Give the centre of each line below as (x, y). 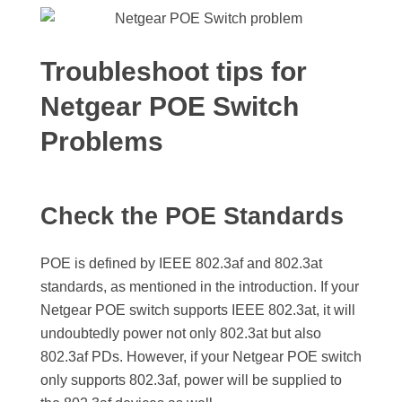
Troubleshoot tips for (174, 71)
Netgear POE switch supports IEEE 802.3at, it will (198, 310)
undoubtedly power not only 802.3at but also (181, 334)
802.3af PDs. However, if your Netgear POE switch (201, 357)
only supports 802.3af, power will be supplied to (191, 380)
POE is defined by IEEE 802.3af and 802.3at (181, 264)
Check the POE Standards (192, 217)
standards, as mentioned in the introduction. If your (200, 287)
